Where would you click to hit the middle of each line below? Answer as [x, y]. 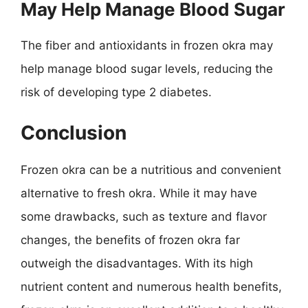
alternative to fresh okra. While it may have [139, 193]
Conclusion [74, 132]
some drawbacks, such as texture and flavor [144, 216]
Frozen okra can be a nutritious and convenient [151, 169]
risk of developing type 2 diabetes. [116, 92]
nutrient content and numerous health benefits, [151, 286]
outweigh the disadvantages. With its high [137, 263]
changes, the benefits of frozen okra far [130, 240]
